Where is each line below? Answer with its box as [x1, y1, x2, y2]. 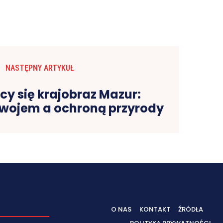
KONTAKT [139, 205, 170, 215]
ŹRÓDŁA [178, 205, 203, 215]
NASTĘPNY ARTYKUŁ [5, 63, 74, 73]
